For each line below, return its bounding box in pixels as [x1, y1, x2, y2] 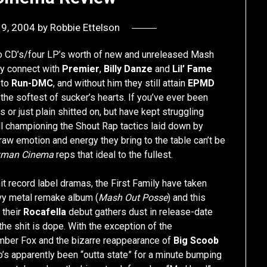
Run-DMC [11, 77, 54, 89]
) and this [167, 192, 206, 204]
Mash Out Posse [98, 192, 168, 204]
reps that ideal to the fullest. [54, 149, 173, 161]
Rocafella [23, 206, 67, 218]
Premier [62, 63, 100, 75]
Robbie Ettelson [49, 21, 120, 34]
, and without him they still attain [53, 77, 188, 89]
